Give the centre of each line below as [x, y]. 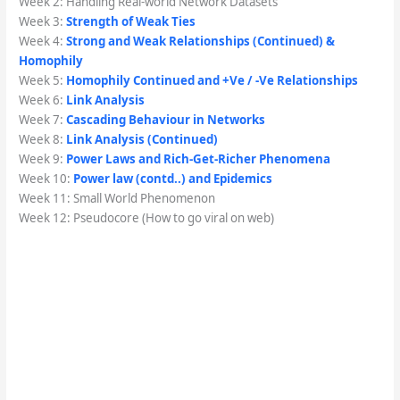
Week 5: [42, 81]
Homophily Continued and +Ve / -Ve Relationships [212, 81]
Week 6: [42, 100]
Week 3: [42, 22]
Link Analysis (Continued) [142, 140]
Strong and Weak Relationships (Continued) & [200, 42]
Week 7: [42, 120]
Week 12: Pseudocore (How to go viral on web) [146, 218]
